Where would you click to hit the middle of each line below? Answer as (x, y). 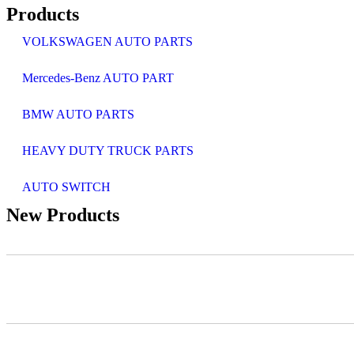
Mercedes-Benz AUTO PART (98, 78)
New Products (63, 215)
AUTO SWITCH (66, 187)
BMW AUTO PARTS (78, 114)
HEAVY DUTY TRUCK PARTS (108, 151)
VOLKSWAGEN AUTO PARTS (107, 41)
